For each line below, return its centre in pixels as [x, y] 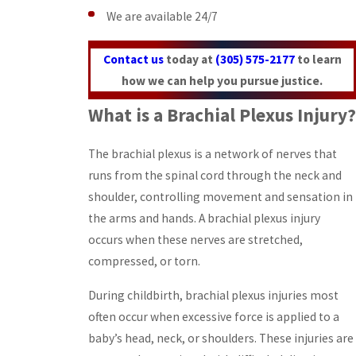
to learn [318, 59]
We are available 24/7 [163, 16]
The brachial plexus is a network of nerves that [213, 154]
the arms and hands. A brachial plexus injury [204, 219]
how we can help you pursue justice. [222, 80]
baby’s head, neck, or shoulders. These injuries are [221, 338]
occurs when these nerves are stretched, [195, 240]
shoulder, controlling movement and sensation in [221, 197]
